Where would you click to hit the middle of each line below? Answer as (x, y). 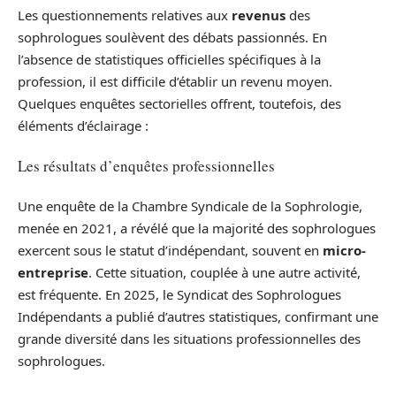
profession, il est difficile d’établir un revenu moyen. (175, 81)
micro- (344, 250)
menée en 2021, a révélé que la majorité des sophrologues (197, 228)
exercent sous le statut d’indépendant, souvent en (170, 250)
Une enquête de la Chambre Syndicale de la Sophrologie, (190, 206)
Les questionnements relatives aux (125, 15)
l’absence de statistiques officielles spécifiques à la (169, 59)
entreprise (53, 272)
